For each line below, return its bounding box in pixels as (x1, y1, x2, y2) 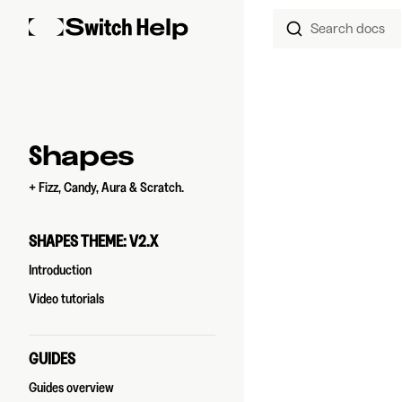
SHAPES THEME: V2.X (29, 233, 158, 249)
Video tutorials (29, 292, 104, 306)
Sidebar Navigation (29, 138, 158, 155)
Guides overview (29, 380, 114, 395)
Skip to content (29, 22, 102, 33)
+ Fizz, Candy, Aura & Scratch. (29, 179, 184, 195)
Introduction (29, 263, 92, 277)
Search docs (310, 22, 385, 36)
